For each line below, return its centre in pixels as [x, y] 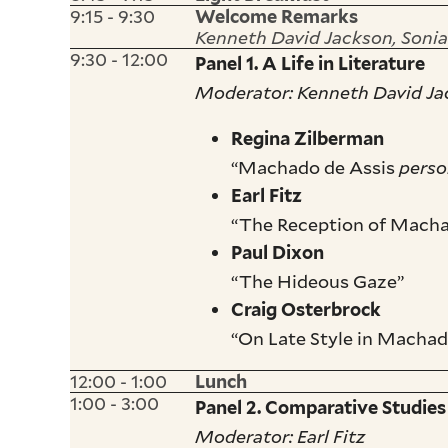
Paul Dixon [278, 252]
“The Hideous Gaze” [318, 280]
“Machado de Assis [315, 166]
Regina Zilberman [308, 138]
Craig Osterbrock [306, 309]
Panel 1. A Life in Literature [312, 63]
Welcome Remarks [277, 16]
